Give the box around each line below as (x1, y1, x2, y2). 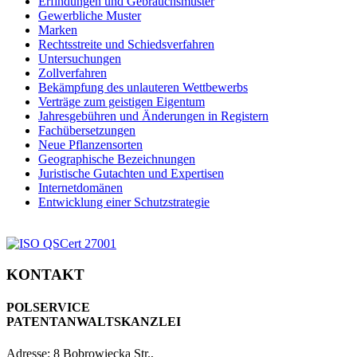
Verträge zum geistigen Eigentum (38, 95, 205, 109)
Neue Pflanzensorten (38, 138, 143, 152)
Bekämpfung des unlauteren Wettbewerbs (38, 80, 248, 95)
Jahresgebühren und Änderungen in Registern (38, 109, 269, 124)
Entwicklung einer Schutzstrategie (38, 195, 210, 210)
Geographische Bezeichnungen (38, 152, 195, 167)
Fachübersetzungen (38, 124, 135, 138)
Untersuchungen (38, 52, 121, 66)
